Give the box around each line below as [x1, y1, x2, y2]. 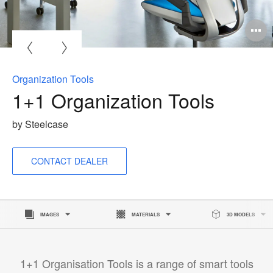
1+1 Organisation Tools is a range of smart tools [19, 255, 253, 272]
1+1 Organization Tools [12, 86, 220, 115]
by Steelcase [12, 117, 68, 132]
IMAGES [40, 211, 60, 218]
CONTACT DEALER [31, 155, 108, 168]
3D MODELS [227, 211, 255, 218]
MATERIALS [131, 211, 160, 218]
